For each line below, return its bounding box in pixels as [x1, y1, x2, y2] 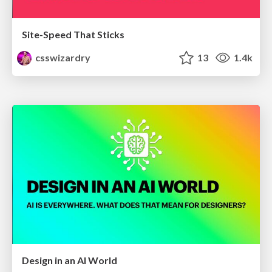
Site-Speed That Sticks [22, 29, 124, 41]
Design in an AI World [22, 254, 117, 267]
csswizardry [33, 52, 91, 64]
